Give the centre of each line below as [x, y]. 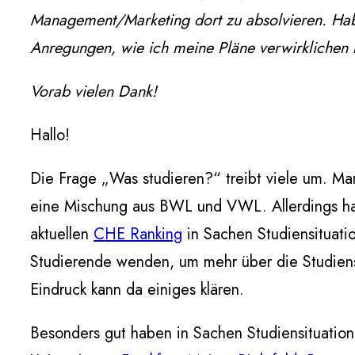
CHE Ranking [138, 234]
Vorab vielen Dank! [96, 91]
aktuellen [62, 234]
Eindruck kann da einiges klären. [137, 289]
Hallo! [50, 135]
